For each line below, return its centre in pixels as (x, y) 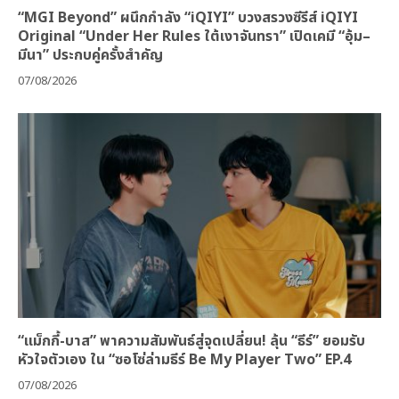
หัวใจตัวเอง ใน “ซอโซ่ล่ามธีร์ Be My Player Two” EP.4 (184, 359)
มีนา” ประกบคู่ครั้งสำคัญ (90, 56)
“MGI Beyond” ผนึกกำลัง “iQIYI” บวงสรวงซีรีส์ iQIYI (188, 18)
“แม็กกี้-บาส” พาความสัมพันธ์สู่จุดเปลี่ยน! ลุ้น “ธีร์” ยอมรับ (191, 341)
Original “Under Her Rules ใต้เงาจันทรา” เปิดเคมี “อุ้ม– (194, 37)
